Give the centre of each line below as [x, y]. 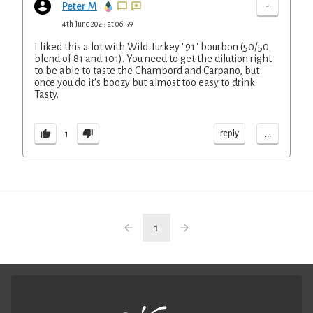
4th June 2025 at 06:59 [97, 24]
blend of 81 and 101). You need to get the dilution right [153, 59]
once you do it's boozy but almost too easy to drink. [146, 82]
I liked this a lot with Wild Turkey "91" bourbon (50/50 [152, 47]
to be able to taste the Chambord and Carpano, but [147, 71]
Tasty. [46, 94]
